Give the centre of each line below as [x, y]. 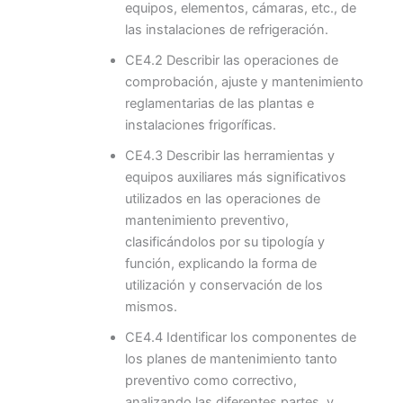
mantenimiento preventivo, [206, 220]
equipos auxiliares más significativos [235, 177]
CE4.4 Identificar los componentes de [240, 337]
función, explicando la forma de [220, 263]
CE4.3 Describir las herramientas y [229, 155]
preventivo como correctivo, [210, 380]
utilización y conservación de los [224, 285]
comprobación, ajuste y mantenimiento [244, 81]
